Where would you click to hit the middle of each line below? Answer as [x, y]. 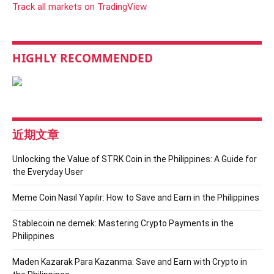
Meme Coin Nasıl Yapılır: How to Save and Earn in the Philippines [136, 197]
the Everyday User [48, 172]
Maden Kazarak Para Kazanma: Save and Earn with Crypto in [130, 261]
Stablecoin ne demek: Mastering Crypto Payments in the [123, 223]
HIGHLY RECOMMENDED [83, 58]
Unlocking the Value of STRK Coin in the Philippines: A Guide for [135, 159]
